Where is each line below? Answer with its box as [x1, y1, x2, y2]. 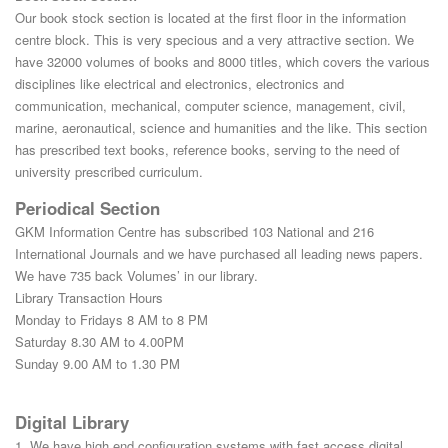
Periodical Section [15, 195, 160, 220]
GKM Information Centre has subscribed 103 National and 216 [15, 221, 374, 241]
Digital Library [15, 409, 129, 434]
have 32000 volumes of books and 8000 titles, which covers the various [15, 51, 430, 71]
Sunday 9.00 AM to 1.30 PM [15, 353, 180, 373]
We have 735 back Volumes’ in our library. [15, 265, 258, 285]
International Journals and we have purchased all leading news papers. [15, 243, 423, 263]
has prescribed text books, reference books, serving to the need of [15, 139, 400, 159]
